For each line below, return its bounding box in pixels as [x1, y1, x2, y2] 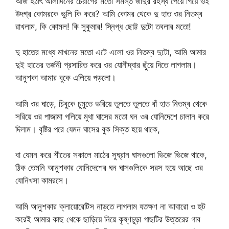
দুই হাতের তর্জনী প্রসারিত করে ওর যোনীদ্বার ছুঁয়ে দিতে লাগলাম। [15, 60, 197, 70]
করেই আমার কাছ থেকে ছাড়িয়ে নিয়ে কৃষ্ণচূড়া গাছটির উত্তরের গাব [15, 214, 200, 224]
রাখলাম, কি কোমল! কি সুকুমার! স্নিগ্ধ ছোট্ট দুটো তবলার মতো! [15, 21, 191, 32]
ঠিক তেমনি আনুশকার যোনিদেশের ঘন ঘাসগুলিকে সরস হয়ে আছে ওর [15, 163, 203, 173]
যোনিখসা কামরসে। [15, 175, 68, 186]
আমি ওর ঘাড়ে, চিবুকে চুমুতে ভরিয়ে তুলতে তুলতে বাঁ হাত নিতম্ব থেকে [15, 98, 207, 109]
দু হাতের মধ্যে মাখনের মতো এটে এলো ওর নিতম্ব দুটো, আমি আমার [15, 47, 206, 57]
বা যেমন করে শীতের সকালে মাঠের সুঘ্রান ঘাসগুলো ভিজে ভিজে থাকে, [15, 150, 207, 160]
